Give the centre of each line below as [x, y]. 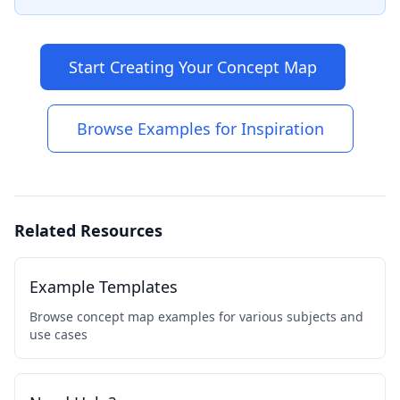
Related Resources [88, 230]
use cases [58, 334]
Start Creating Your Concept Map [193, 67]
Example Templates [104, 287]
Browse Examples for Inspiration [200, 129]
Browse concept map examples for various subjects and [196, 317]
